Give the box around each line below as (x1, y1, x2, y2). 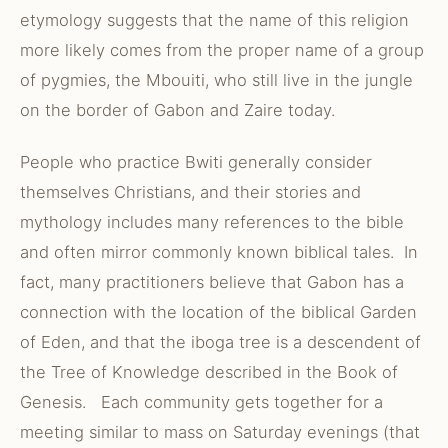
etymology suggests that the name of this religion (20, 10, 409, 30)
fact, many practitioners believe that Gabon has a (20, 272, 404, 292)
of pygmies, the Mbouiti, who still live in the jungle (20, 70, 413, 90)
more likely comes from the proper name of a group (20, 40, 424, 60)
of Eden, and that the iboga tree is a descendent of (20, 332, 421, 352)
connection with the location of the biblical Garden (20, 302, 417, 322)
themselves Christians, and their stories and (20, 182, 361, 202)
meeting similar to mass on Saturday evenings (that (20, 422, 420, 442)
